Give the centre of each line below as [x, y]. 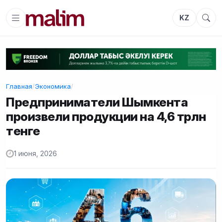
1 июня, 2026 [35, 154]
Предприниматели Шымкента [97, 102]
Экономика [53, 86]
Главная [19, 86]
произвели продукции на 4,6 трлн [106, 116]
